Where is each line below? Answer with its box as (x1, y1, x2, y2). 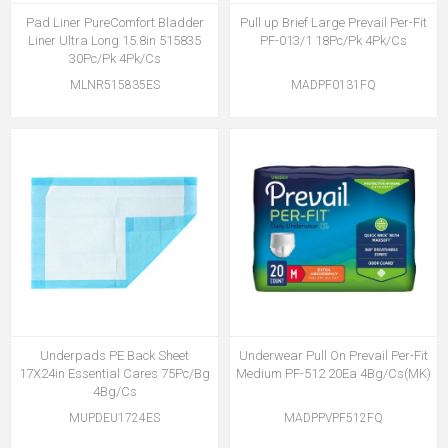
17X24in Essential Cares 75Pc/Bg (19, 366, 210, 381)
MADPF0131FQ (291, 78, 376, 92)
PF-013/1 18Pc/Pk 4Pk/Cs (260, 33, 407, 48)
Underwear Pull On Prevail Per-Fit (239, 348, 428, 363)
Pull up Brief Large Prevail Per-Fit (240, 15, 427, 30)
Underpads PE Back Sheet (40, 348, 189, 363)
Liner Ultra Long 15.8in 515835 (28, 33, 201, 48)
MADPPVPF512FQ (284, 411, 383, 425)
